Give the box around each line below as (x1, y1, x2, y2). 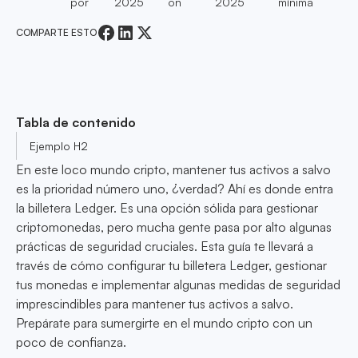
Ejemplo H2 (30, 139, 88, 153)
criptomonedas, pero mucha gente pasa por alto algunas (16, 219, 332, 236)
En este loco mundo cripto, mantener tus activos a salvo (16, 161, 331, 178)
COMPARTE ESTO (16, 26, 97, 38)
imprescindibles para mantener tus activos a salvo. (16, 296, 293, 312)
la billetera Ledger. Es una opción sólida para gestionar (16, 200, 318, 217)
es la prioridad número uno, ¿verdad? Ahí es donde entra (16, 181, 333, 197)
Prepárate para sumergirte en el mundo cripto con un (16, 315, 312, 332)
